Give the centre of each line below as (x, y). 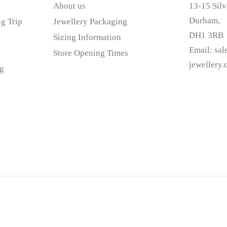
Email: (202, 50)
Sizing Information (87, 37)
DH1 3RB (206, 35)
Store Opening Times (90, 53)
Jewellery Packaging (90, 21)
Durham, (205, 20)
